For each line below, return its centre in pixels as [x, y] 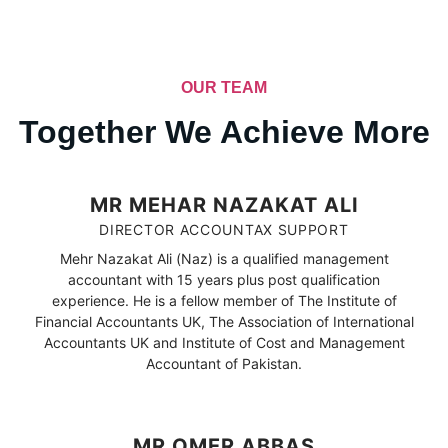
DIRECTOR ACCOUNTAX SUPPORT [224, 230]
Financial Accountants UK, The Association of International [224, 322]
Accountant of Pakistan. [224, 364]
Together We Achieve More [224, 132]
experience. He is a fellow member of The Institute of [224, 301]
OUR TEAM [224, 88]
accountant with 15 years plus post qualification [224, 280]
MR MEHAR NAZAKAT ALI [224, 205]
